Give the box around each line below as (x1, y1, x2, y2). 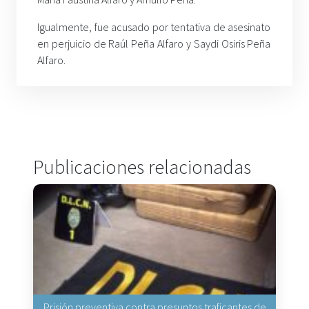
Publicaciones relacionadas (33, 154, 251, 179)
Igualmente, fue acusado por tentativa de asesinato (37, 19, 271, 34)
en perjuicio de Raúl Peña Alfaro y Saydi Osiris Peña (37, 36, 271, 50)
